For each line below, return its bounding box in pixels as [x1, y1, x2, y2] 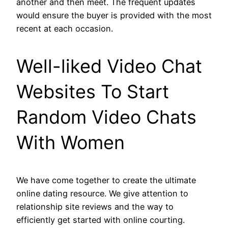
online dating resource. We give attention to [16, 188, 188, 199]
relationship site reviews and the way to [16, 202, 174, 212]
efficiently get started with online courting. [16, 215, 185, 225]
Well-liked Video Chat [16, 55, 202, 78]
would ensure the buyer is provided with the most [16, 10, 212, 21]
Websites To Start [16, 80, 169, 103]
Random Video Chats [16, 106, 196, 129]
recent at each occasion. [16, 23, 113, 34]
